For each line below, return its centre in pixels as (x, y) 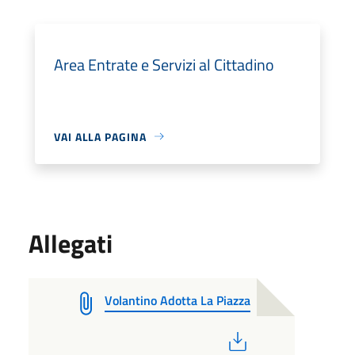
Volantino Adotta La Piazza (177, 300)
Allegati (71, 243)
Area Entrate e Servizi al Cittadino (164, 64)
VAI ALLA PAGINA (100, 136)
